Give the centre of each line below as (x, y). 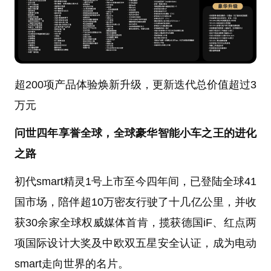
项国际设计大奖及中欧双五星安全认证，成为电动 (135, 243)
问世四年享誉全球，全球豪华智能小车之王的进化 (135, 133)
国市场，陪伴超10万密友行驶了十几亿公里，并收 (135, 202)
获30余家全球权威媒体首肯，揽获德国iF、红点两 (135, 223)
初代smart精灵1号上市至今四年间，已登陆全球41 (135, 182)
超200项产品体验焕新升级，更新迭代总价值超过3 (135, 85)
